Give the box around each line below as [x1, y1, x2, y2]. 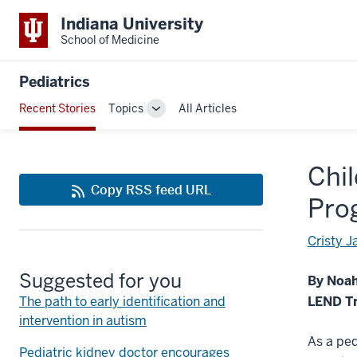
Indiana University [61, 13, 203, 34]
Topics [108, 100, 143, 116]
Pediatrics [19, 73, 90, 91]
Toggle [155, 108, 191, 123]
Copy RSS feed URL [90, 181, 211, 198]
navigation [155, 141, 210, 156]
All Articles [178, 100, 237, 116]
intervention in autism [19, 312, 147, 329]
